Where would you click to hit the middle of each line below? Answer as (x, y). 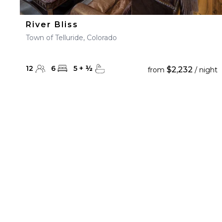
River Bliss (52, 25)
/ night (205, 70)
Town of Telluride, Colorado (71, 38)
